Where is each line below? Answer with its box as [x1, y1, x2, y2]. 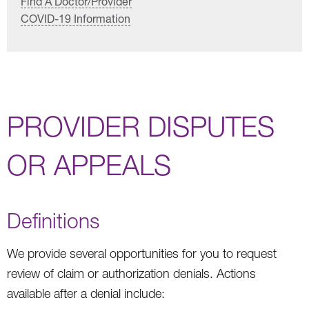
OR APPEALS [7, 148, 171, 181]
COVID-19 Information [21, 11, 130, 25]
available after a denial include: [7, 286, 165, 301]
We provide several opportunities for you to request [7, 246, 277, 261]
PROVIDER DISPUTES [7, 109, 275, 143]
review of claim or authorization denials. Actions [7, 266, 256, 281]
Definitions [7, 208, 99, 232]
